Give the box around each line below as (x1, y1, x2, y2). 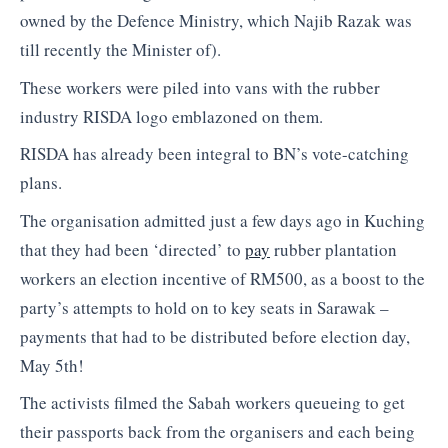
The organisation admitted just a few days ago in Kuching (20, 208, 425, 232)
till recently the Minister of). (20, 38, 221, 62)
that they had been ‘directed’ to (20, 237, 245, 261)
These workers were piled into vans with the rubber (20, 75, 380, 99)
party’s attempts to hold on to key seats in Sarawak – (20, 295, 389, 319)
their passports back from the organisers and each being (20, 420, 415, 444)
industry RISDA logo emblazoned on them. (20, 104, 323, 128)
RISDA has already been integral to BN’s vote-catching (20, 142, 409, 166)
